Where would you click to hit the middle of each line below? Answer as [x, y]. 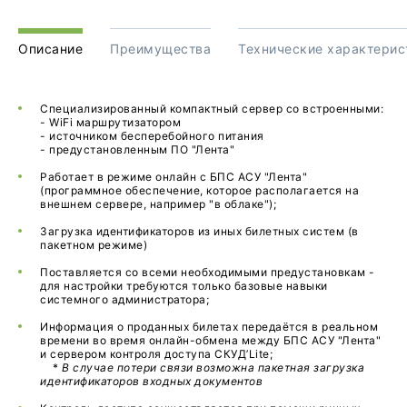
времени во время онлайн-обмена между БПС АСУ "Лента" [210, 341]
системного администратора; [124, 300]
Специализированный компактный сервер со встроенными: [213, 109]
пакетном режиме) [94, 245]
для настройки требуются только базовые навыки [184, 286]
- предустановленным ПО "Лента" [137, 150]
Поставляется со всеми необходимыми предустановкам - [208, 273]
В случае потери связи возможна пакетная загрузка [213, 368]
